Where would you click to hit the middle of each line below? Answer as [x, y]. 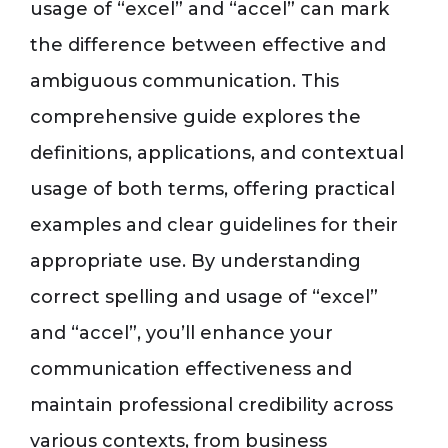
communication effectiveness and [191, 369]
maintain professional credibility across [211, 405]
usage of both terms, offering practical [212, 189]
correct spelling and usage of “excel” [204, 297]
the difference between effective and [208, 45]
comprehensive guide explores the [195, 117]
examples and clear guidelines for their [214, 225]
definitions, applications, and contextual [217, 153]
